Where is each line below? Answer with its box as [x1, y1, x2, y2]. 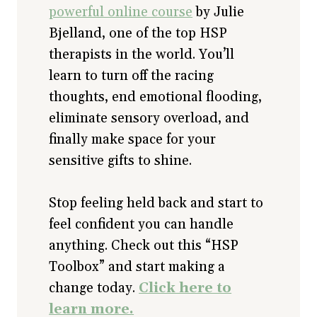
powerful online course [49, 4, 193, 21]
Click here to [139, 279, 232, 297]
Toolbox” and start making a [49, 258, 226, 276]
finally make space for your [49, 131, 217, 149]
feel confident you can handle [49, 216, 234, 234]
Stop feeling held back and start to [49, 195, 264, 212]
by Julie [192, 4, 245, 21]
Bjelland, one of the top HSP [49, 25, 228, 42]
